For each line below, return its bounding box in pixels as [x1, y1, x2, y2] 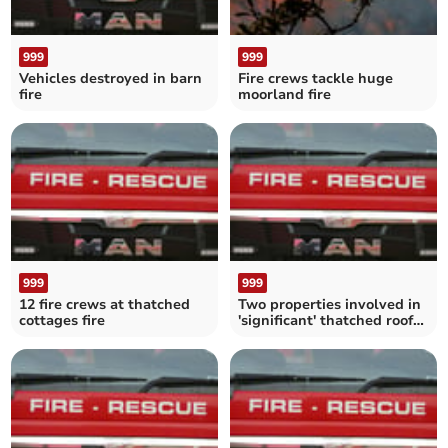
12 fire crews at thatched [19, 295, 191, 315]
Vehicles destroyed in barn [19, 68, 203, 88]
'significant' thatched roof [238, 311, 413, 331]
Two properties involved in [238, 295, 421, 315]
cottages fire [19, 311, 106, 331]
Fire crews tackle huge [238, 68, 393, 88]
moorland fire [238, 84, 331, 104]
